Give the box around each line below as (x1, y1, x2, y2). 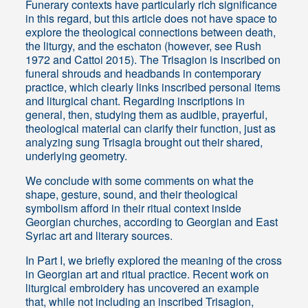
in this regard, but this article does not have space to (25, 10, 278, 27)
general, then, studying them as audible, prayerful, (25, 107, 268, 123)
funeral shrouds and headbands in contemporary (25, 65, 262, 82)
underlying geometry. (25, 148, 128, 164)
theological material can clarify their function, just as (25, 120, 276, 137)
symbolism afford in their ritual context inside (25, 200, 242, 217)
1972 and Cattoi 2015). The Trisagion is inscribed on (25, 52, 281, 68)
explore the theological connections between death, (25, 24, 276, 41)
